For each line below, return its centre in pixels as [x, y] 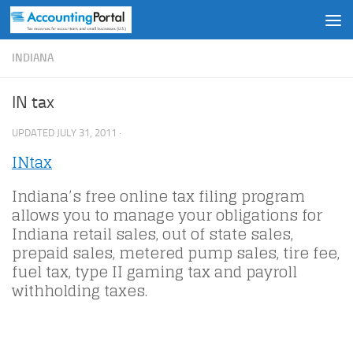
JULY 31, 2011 [87, 133]
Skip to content [63, 22]
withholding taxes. [80, 291]
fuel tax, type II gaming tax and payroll [154, 272]
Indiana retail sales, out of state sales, [152, 234]
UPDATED [34, 133]
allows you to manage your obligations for [167, 216]
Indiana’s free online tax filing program [158, 197]
